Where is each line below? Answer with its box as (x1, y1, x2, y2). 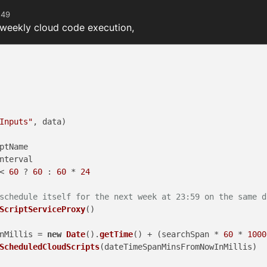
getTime (100, 229, 133, 240)
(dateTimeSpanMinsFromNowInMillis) (100, 242, 257, 252)
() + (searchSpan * (133, 229, 223, 240)
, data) (33, 117, 66, 127)
